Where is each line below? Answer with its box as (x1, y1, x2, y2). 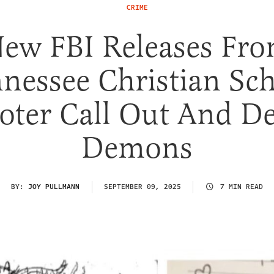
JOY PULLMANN (28, 181, 80, 192)
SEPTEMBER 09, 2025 (104, 181, 181, 192)
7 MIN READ (220, 181, 263, 192)
